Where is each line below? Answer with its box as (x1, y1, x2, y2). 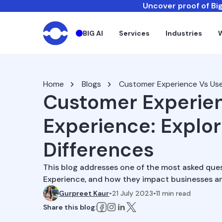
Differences (43, 137, 155, 163)
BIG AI (83, 28, 104, 38)
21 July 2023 (112, 189, 154, 198)
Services (119, 28, 150, 38)
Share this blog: (43, 203, 97, 212)
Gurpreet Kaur (59, 189, 110, 198)
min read (160, 189, 191, 198)
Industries (166, 28, 203, 38)
